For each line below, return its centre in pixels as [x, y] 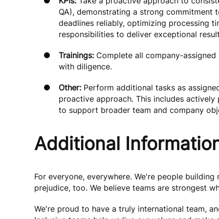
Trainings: [76, 55]
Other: [71, 88]
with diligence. [85, 66]
